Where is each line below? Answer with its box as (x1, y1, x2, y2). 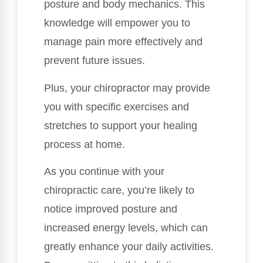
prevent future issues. (44, 55, 145, 67)
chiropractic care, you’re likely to (44, 184, 194, 196)
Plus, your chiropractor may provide (44, 82, 210, 94)
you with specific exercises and (44, 100, 189, 113)
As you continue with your (44, 165, 164, 177)
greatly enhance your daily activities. (44, 240, 214, 252)
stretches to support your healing (44, 119, 197, 131)
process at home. (44, 138, 125, 150)
